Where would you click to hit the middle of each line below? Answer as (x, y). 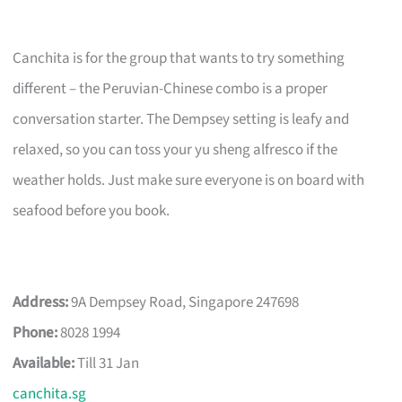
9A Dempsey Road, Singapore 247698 (184, 302)
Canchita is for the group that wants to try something (179, 58)
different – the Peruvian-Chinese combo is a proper (170, 88)
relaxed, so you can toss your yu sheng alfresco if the (175, 149)
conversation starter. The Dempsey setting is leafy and (181, 119)
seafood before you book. (92, 210)
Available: (44, 363)
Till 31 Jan (107, 363)
